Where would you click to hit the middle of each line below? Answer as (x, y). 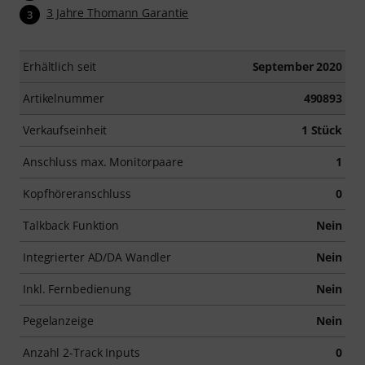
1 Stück (321, 130)
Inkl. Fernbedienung (77, 288)
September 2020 (297, 66)
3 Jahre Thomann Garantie (118, 13)
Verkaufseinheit (65, 130)
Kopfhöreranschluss (77, 193)
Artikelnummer (64, 98)
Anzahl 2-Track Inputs (81, 352)
